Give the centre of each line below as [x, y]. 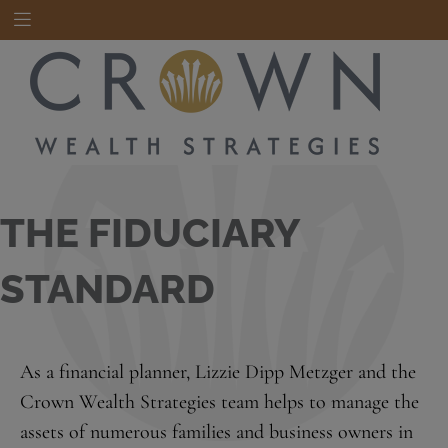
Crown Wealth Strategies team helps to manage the [219, 402]
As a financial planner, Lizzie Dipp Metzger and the [218, 372]
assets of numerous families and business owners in [216, 432]
